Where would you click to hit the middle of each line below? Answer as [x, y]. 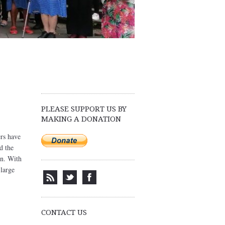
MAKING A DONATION [81, 119]
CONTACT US [64, 212]
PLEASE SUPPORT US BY [84, 109]
